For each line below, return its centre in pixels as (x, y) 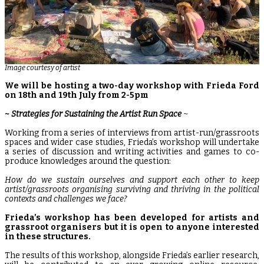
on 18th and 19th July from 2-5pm (77, 95)
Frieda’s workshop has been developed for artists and (132, 218)
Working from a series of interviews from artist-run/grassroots (132, 133)
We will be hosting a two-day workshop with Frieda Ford (132, 86)
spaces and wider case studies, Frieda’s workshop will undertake (132, 142)
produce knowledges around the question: (89, 161)
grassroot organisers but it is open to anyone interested (132, 227)
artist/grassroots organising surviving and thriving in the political (132, 189)
